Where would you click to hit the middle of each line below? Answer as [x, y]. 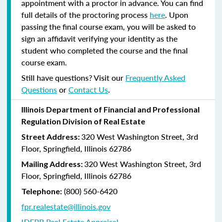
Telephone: [42, 191]
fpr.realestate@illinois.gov [66, 206]
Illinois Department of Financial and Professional [111, 109]
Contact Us [88, 89]
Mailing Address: [53, 164]
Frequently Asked [155, 77]
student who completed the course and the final [105, 50]
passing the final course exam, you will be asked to [109, 26]
